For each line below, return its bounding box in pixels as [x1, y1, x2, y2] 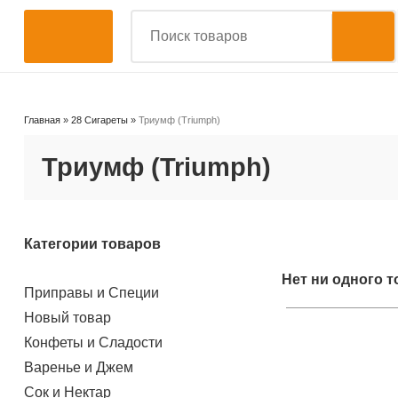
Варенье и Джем [23, 359, 133, 375]
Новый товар [23, 309, 111, 325]
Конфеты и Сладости [23, 334, 163, 350]
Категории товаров [23, 236, 161, 252]
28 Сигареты [70, 115, 128, 125]
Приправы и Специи [23, 284, 159, 300]
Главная [23, 115, 60, 125]
